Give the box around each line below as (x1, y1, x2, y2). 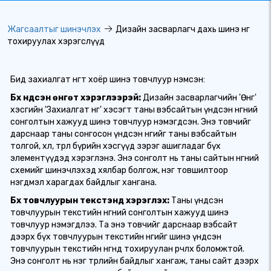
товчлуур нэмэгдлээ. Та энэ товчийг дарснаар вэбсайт (10, 220, 238, 230)
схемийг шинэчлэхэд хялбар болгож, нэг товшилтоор (10, 165, 228, 175)
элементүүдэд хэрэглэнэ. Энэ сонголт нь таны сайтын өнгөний (10, 153, 259, 163)
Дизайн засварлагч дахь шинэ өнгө (112, 24, 250, 34)
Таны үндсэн (169, 195, 223, 206)
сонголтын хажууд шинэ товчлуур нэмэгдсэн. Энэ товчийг (10, 117, 251, 127)
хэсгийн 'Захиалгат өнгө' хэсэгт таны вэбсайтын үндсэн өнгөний (10, 105, 258, 115)
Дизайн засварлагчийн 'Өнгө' (141, 93, 256, 103)
